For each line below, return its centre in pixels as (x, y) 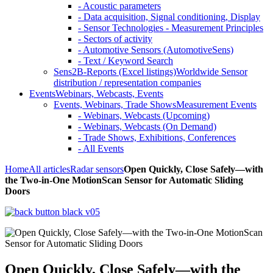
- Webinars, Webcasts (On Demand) (147, 126)
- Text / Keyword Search (126, 61)
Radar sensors (97, 169)
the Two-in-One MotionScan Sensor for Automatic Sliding (124, 180)
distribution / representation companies (127, 83)
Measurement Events (216, 105)
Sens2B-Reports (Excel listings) (115, 72)
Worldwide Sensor (212, 72)
